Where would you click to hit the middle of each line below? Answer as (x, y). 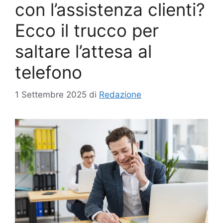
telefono (49, 72)
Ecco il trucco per (87, 31)
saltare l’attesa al (83, 52)
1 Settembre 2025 (51, 94)
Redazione (120, 94)
